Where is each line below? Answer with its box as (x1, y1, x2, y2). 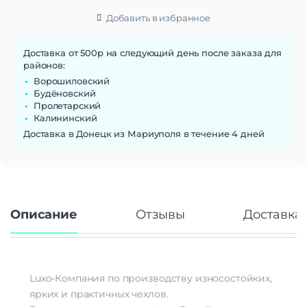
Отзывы (135, 206, 186, 222)
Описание (10, 206, 77, 222)
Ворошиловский (34, 75, 110, 86)
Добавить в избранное (106, 12, 211, 23)
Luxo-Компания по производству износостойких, (29, 271, 272, 284)
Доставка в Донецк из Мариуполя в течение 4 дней (23, 127, 265, 139)
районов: (23, 59, 65, 71)
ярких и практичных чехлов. (29, 287, 169, 300)
